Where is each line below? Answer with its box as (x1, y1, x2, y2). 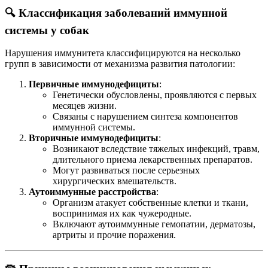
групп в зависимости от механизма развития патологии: (5, 59, 235, 69)
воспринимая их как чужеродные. (53, 208, 191, 219)
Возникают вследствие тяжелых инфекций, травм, (53, 144, 260, 154)
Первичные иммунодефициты (29, 79, 159, 90)
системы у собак (5, 23, 89, 36)
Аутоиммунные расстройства (29, 187, 156, 197)
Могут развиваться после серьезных (53, 165, 200, 176)
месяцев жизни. (53, 100, 117, 111)
